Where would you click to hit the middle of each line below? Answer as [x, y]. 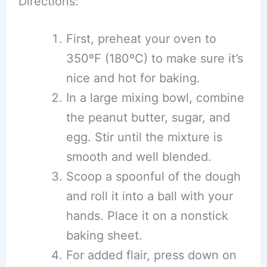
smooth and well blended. [139, 157]
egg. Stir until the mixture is [144, 137]
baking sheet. [104, 235]
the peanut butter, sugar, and [148, 117]
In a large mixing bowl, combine [155, 98]
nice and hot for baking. [133, 78]
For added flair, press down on [151, 255]
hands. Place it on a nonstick [147, 216]
